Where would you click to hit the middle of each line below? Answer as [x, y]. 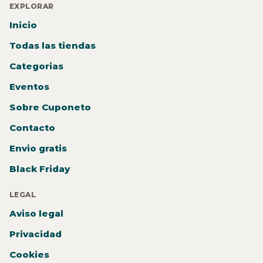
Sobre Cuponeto [50, 107]
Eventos [29, 87]
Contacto [32, 128]
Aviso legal [36, 214]
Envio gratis [38, 149]
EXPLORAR [32, 6]
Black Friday [40, 169]
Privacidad [36, 234]
